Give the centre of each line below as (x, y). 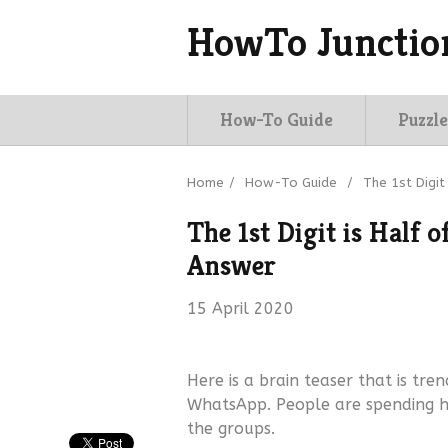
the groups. (231, 428)
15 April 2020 (240, 308)
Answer (231, 265)
